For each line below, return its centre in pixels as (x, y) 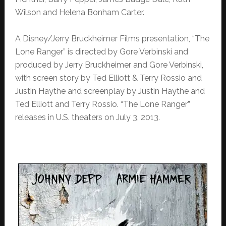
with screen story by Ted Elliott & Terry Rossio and (108, 78)
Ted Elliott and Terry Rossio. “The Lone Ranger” (102, 104)
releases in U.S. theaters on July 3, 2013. (87, 117)
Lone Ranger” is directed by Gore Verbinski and (101, 51)
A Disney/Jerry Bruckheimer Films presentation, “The (112, 38)
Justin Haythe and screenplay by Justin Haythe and (110, 91)
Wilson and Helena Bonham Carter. (79, 12)
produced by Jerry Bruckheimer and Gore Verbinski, (109, 65)
